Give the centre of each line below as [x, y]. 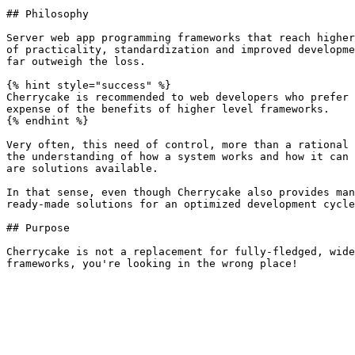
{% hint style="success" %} [89, 85]
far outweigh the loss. [76, 61]
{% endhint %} [48, 121]
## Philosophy [48, 14]
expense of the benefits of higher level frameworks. [168, 109]
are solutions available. [82, 168]
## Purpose [38, 228]
